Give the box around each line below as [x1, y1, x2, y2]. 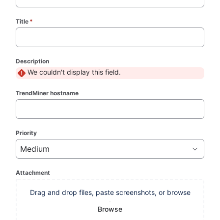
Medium [20, 144, 50, 154]
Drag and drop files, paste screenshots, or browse [29, 188, 191, 196]
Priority [16, 129, 37, 137]
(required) [33, 18, 63, 25]
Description [16, 57, 50, 65]
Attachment [16, 169, 51, 176]
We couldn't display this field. [27, 68, 121, 76]
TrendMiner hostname [16, 89, 79, 97]
